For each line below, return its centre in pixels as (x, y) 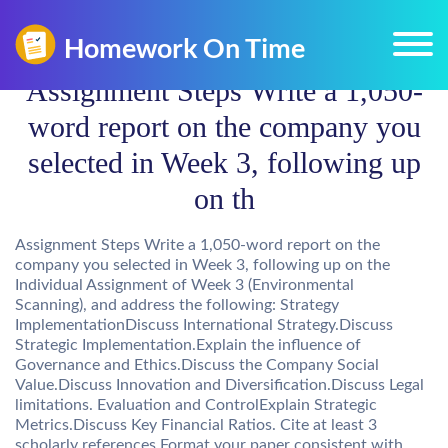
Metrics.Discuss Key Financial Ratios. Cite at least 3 (196, 425)
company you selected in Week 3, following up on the (202, 265)
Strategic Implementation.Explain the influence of (188, 345)
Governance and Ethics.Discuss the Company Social (197, 365)
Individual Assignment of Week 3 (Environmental (184, 285)
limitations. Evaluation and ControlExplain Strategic (196, 405)
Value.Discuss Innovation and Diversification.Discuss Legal (219, 385)
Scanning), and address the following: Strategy (177, 305)
